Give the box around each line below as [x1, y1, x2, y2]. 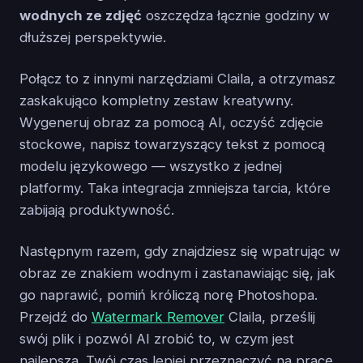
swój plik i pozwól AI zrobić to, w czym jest [19, 331, 294, 348]
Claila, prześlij [224, 309, 315, 326]
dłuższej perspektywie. [19, 29, 166, 46]
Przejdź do [19, 309, 92, 326]
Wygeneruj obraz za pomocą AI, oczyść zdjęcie [19, 114, 323, 131]
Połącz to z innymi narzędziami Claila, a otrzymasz [19, 70, 335, 88]
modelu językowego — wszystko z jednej [19, 158, 282, 175]
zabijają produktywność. [19, 202, 174, 219]
